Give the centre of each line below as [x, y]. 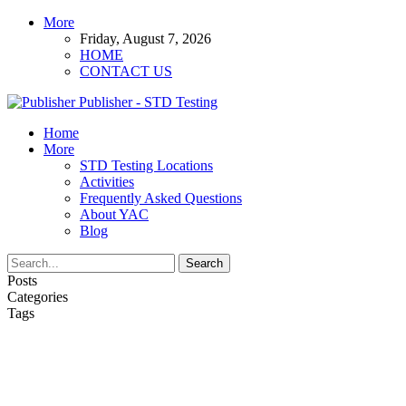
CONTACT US [126, 71]
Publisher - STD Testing [148, 102]
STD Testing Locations [146, 165]
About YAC [114, 214]
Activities [107, 182]
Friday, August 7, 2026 [145, 39]
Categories [38, 297]
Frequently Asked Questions [161, 198]
